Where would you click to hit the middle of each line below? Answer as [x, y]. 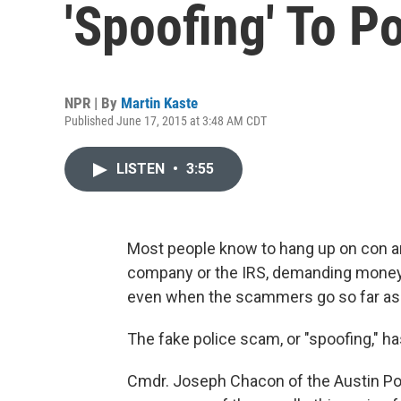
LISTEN [142, 169]
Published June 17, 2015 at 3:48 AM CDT [166, 121]
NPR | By [93, 103]
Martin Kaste [159, 103]
